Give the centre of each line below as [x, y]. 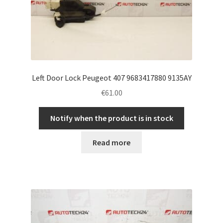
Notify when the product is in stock [111, 118]
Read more [111, 142]
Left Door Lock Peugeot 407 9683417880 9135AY [111, 77]
